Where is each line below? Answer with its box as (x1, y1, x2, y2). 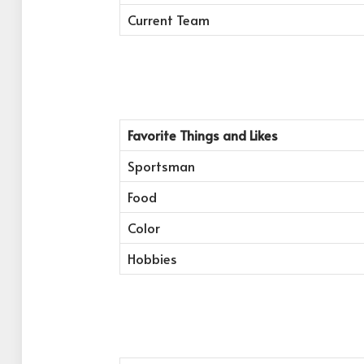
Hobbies (127, 249, 177, 268)
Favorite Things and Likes (127, 125, 278, 145)
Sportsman (127, 156, 195, 175)
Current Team (127, 11, 210, 30)
